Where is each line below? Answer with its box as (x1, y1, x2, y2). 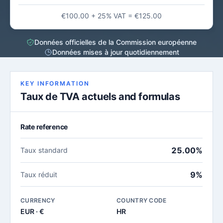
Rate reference (20, 122, 68, 131)
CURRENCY (20, 197, 55, 204)
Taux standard (20, 146, 68, 154)
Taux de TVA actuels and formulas (20, 91, 180, 103)
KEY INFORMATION (20, 80, 90, 87)
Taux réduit (20, 170, 57, 179)
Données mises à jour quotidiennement (52, 48, 179, 56)
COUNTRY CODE (116, 197, 167, 204)
